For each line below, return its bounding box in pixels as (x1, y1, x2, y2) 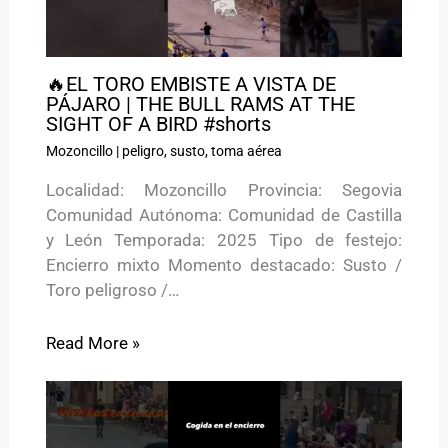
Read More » (45, 332, 140, 353)
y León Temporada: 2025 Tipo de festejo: (45, 230, 403, 251)
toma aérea (210, 143, 282, 160)
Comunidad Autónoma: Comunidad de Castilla (45, 205, 403, 226)
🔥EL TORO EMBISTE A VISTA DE (45, 72, 336, 97)
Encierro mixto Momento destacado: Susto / (45, 255, 403, 276)
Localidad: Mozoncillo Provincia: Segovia (45, 180, 403, 201)
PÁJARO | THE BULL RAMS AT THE (45, 92, 355, 117)
